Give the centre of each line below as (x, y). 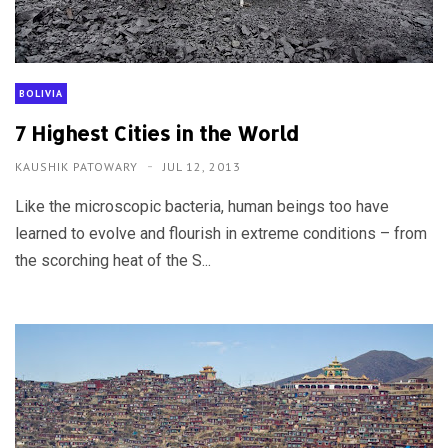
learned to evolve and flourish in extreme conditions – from (221, 234)
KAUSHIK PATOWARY (78, 167)
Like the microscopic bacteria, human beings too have (202, 207)
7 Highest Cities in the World (157, 133)
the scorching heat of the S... (113, 261)
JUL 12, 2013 (202, 167)
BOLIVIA (41, 94)
